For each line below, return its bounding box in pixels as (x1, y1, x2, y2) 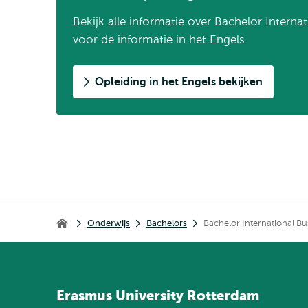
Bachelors (146, 217, 187, 228)
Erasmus (56, 288, 112, 304)
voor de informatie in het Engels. (73, 33, 247, 46)
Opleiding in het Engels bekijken (95, 76, 263, 88)
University (115, 288, 184, 304)
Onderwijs (87, 217, 130, 228)
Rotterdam (187, 288, 259, 304)
